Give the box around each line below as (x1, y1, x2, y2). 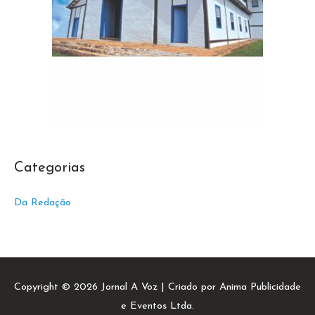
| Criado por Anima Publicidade (157, 281, 301, 292)
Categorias (14, 160, 85, 175)
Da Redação (14, 197, 71, 208)
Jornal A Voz (101, 281, 157, 292)
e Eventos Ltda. (121, 300, 194, 311)
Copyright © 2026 (14, 281, 101, 292)
